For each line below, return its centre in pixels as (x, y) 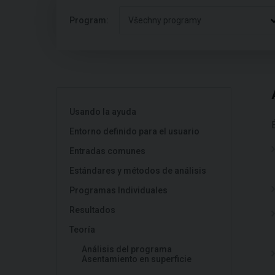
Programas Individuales (118, 190)
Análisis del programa (127, 249)
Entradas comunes (107, 151)
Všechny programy (165, 20)
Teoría (82, 230)
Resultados (92, 210)
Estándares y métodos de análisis (138, 171)
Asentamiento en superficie (137, 259)
